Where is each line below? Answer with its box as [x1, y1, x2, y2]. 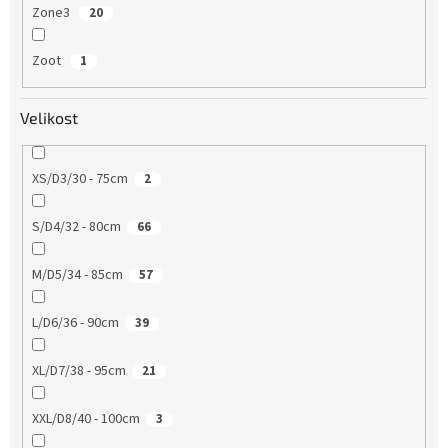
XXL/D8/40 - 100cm [31, 408, 140, 429]
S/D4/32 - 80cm [31, 216, 121, 237]
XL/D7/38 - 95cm [31, 360, 126, 381]
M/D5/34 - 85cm [31, 264, 123, 285]
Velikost [20, 107, 78, 127]
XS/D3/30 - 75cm [31, 168, 128, 189]
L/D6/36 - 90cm [31, 312, 119, 333]
